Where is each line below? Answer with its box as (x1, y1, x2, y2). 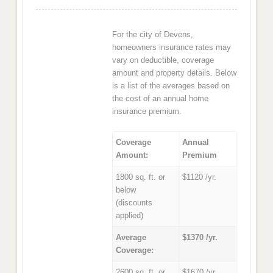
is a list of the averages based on (112, 81, 230, 91)
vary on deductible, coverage (112, 55, 214, 65)
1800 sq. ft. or (115, 172, 165, 182)
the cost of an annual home (112, 94, 209, 104)
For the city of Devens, (112, 30, 194, 40)
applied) (115, 210, 143, 220)
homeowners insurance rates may (112, 43, 232, 52)
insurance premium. (112, 107, 182, 116)
